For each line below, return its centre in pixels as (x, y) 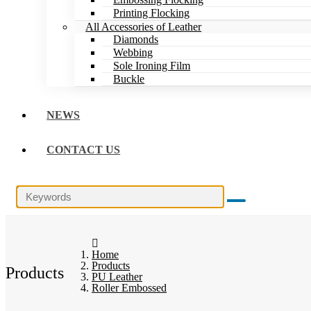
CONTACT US (84, 150)
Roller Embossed (129, 288)
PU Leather (117, 277)
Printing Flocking (152, 13)
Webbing (133, 52)
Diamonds (136, 39)
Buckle (129, 79)
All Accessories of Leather (144, 27)
